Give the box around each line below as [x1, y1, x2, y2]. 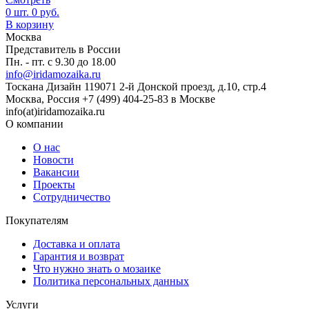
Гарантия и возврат [33, 250, 124, 262]
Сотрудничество [33, 190, 110, 203]
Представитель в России [6, 43, 121, 55]
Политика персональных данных [33, 275, 189, 287]
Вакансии [33, 166, 79, 178]
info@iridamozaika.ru [6, 68, 101, 80]
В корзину [6, 18, 54, 30]
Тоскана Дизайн [6, 80, 81, 92]
